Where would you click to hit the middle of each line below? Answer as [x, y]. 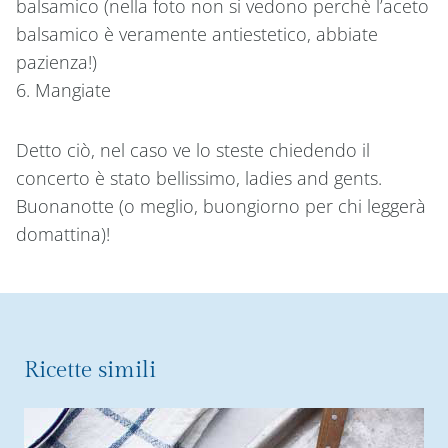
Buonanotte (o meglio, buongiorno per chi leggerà [221, 206]
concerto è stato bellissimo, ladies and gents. [199, 178]
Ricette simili [90, 370]
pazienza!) [56, 62]
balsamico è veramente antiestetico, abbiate [197, 34]
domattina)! [63, 234]
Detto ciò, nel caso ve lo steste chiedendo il [193, 150]
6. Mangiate [63, 90]
